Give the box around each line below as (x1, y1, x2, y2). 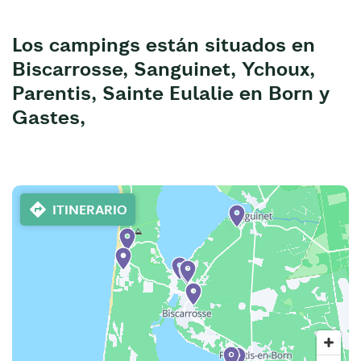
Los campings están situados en (12, 32, 315, 57)
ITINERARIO (52, 201, 127, 218)
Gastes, (12, 105, 85, 130)
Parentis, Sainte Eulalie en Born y (12, 81, 330, 106)
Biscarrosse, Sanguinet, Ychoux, (12, 56, 315, 81)
